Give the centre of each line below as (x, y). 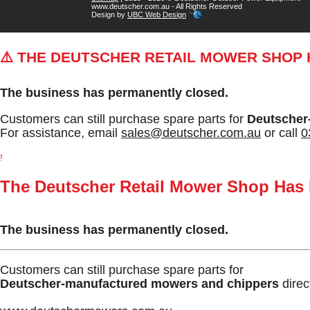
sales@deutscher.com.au (191, 133)
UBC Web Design (157, 15)
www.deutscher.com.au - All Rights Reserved (167, 6)
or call (281, 133)
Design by (109, 15)
